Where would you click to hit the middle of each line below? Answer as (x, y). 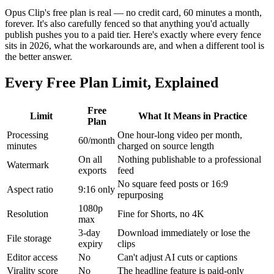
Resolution (28, 213)
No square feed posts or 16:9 (173, 183)
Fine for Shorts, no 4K (161, 213)
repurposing (140, 194)
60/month (97, 140)
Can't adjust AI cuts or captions (177, 257)
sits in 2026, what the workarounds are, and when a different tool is (135, 45)
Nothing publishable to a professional (189, 159)
